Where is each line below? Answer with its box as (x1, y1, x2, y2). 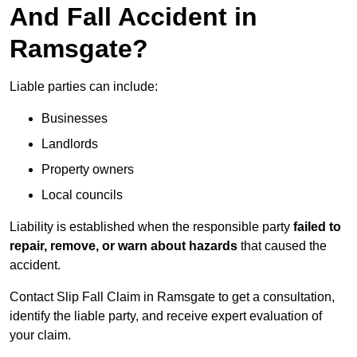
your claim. (10, 328, 71, 343)
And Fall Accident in (10, 2, 257, 32)
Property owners (41, 163, 134, 177)
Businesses (41, 112, 108, 126)
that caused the (237, 239, 327, 253)
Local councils (41, 188, 123, 202)
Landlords (41, 137, 98, 151)
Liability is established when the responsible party (10, 220, 293, 234)
